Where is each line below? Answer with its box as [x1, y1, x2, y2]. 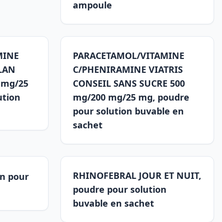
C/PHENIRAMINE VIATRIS [73, 63, 183, 75]
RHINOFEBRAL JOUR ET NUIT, [73, 169, 201, 181]
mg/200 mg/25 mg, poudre [73, 91, 189, 103]
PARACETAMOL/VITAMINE [73, 50, 184, 61]
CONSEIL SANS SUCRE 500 [73, 77, 185, 89]
